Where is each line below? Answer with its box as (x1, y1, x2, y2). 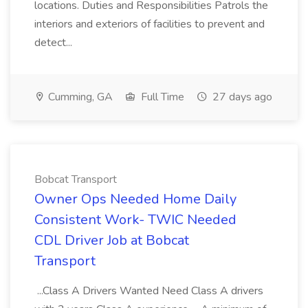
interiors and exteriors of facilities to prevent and (34, 16, 265, 32)
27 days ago (210, 89, 272, 104)
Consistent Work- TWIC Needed (34, 210, 236, 229)
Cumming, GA (45, 89, 113, 104)
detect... (34, 35, 75, 50)
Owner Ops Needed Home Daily (34, 190, 236, 208)
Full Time (138, 89, 184, 104)
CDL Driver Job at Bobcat (34, 231, 189, 250)
